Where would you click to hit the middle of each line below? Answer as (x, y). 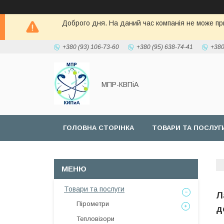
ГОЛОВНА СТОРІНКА (98, 128)
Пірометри (93, 204)
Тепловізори (95, 219)
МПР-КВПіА (120, 84)
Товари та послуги (94, 189)
